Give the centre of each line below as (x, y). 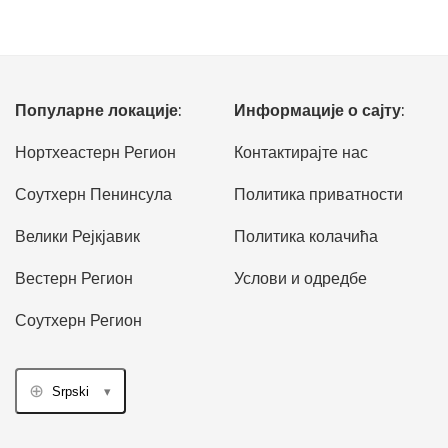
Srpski (70, 391)
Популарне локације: (98, 110)
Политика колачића (306, 236)
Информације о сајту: (319, 110)
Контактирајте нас (301, 152)
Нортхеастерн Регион (95, 152)
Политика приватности (318, 194)
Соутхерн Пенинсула (93, 194)
